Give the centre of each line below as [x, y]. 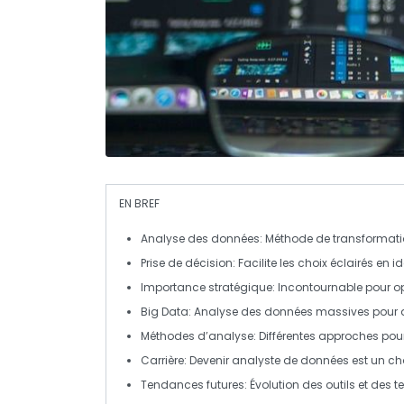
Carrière [162, 360]
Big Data [165, 311]
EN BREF [139, 203]
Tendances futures [193, 384]
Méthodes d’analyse [197, 335]
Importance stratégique [207, 287]
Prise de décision [187, 262]
